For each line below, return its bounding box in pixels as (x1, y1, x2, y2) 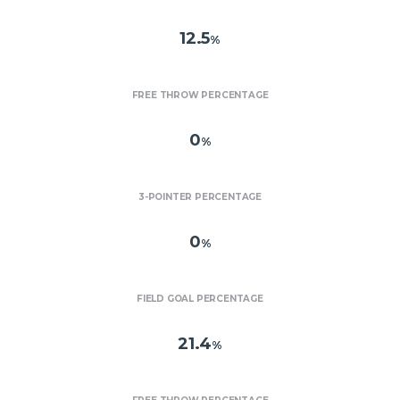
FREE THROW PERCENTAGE (131, 89, 269, 101)
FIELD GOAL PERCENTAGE (137, 293, 263, 304)
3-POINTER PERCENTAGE (138, 191, 262, 203)
